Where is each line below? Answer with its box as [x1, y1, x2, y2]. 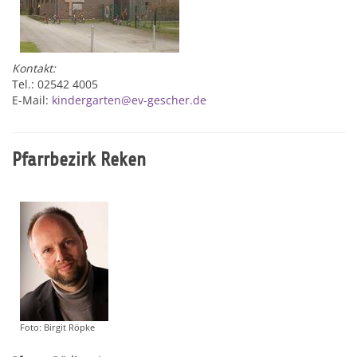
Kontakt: [12, 61, 56, 76]
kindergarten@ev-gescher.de [52, 92, 206, 108]
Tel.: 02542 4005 [12, 76, 101, 92]
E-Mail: [12, 92, 52, 108]
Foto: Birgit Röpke [20, 321, 95, 333]
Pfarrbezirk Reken [12, 149, 146, 170]
